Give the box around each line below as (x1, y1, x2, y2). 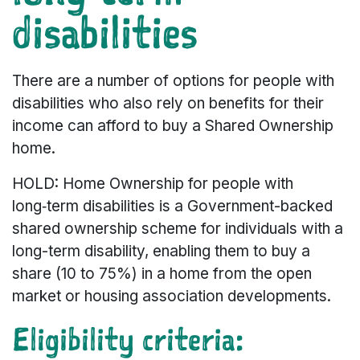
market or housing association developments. (12, 287, 331, 306)
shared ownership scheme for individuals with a (12, 219, 343, 239)
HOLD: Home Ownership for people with (12, 174, 293, 194)
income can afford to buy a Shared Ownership (12, 117, 333, 136)
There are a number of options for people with (12, 72, 334, 91)
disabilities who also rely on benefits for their (12, 94, 324, 113)
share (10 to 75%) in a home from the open (12, 264, 312, 284)
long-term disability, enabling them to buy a (12, 242, 310, 261)
